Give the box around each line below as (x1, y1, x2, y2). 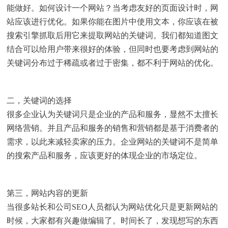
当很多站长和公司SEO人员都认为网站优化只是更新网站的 (7, 203, 218, 211)
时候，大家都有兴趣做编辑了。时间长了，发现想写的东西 (7, 216, 219, 225)
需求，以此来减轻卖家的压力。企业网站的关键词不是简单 (7, 137, 219, 146)
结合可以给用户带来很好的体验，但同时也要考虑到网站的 (7, 45, 219, 53)
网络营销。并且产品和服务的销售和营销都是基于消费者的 (7, 124, 219, 132)
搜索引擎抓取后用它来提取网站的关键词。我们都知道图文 (7, 31, 219, 40)
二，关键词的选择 (7, 96, 72, 105)
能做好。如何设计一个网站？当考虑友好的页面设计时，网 (7, 4, 219, 12)
